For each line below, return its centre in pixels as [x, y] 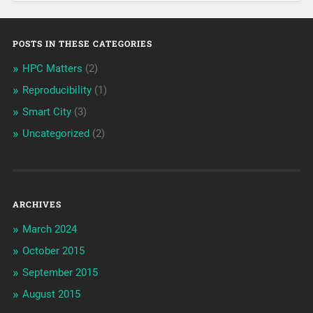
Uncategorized [56, 134]
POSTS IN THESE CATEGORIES [82, 44]
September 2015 [60, 273]
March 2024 [49, 230]
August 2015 [51, 294]
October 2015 [53, 251]
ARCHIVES [37, 204]
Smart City [46, 112]
